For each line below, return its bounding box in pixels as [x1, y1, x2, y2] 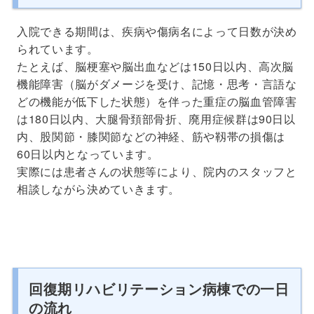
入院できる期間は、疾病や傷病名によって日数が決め [17, 22, 297, 39]
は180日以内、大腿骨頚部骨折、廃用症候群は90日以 [17, 110, 296, 127]
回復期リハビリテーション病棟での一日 [28, 278, 289, 299]
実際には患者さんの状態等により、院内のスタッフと [17, 163, 297, 179]
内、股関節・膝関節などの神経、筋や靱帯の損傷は [17, 128, 285, 144]
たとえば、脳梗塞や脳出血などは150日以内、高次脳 [17, 57, 294, 74]
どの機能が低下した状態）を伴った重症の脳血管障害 [17, 93, 297, 109]
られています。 [17, 40, 99, 57]
